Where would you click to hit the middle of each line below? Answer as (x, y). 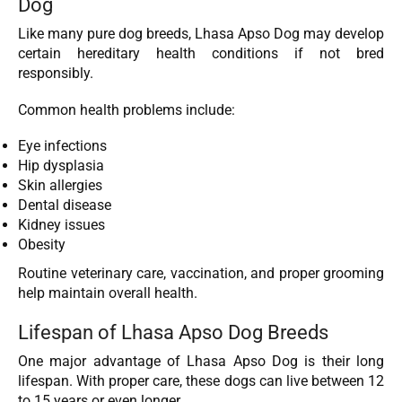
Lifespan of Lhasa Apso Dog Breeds (173, 332)
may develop (344, 34)
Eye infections (62, 146)
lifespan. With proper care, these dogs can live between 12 (201, 380)
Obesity (42, 245)
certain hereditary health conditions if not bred (201, 54)
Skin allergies (60, 186)
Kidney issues (61, 225)
